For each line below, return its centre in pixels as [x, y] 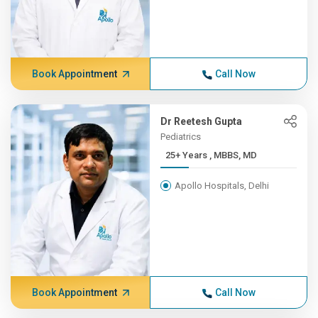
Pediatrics [181, 137]
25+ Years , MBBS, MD [234, 155]
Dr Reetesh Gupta [202, 121]
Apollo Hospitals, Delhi [222, 186]
